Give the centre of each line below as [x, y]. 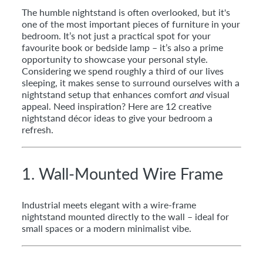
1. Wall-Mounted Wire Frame [122, 174]
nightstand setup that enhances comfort [106, 95]
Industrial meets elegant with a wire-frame [109, 205]
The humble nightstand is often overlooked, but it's [126, 12]
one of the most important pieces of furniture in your [131, 24]
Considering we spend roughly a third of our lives [123, 71]
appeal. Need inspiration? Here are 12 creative [117, 106]
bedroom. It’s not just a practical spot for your [116, 36]
